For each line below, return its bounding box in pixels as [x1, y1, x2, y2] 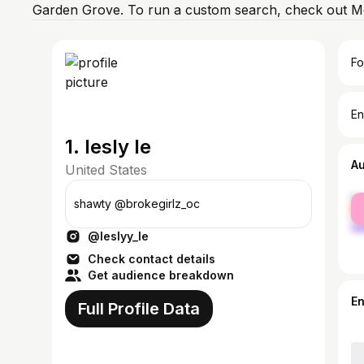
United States [65, 162, 147, 178]
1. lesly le [65, 135, 151, 158]
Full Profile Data [78, 299, 200, 318]
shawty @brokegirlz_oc [74, 197, 200, 210]
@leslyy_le [88, 229, 149, 243]
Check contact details [88, 252, 215, 266]
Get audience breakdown [88, 268, 234, 282]
